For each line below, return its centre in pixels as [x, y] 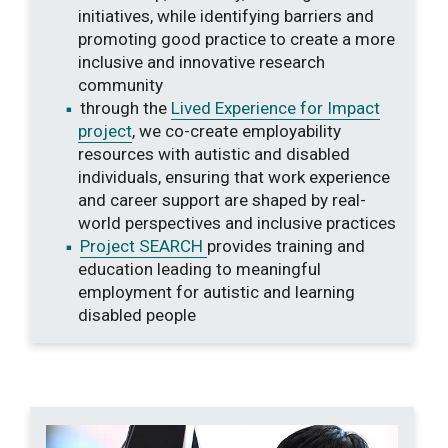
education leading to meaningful [199, 268]
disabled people [137, 314]
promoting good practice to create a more [236, 38]
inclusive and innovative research [201, 61]
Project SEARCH [143, 245]
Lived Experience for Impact [275, 107]
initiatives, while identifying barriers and [226, 15]
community [120, 84]
